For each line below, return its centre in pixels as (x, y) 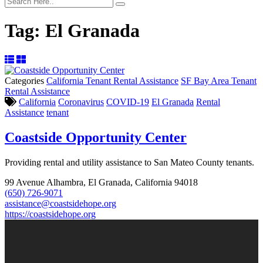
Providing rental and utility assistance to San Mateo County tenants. (129, 162)
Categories (24, 80)
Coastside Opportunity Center (96, 137)
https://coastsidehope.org (50, 214)
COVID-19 (128, 102)
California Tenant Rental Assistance (112, 80)
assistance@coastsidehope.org (60, 203)
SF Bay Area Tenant (219, 80)
